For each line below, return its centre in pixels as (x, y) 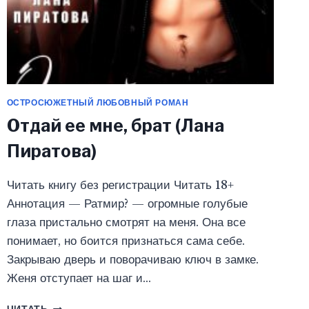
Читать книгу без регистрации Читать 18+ (120, 186)
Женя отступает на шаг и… (79, 279)
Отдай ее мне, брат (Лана (115, 126)
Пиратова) (51, 151)
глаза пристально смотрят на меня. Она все (126, 223)
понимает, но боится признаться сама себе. (126, 241)
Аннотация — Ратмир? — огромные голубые (127, 204)
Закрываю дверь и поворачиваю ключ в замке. (132, 260)
